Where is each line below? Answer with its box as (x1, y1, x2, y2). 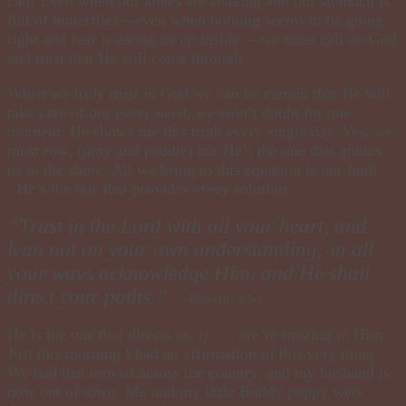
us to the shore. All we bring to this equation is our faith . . (7, 159, 395, 179)
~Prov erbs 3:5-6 (181, 292, 265, 306)
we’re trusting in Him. (236, 324, 387, 343)
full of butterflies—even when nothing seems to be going (7, 10, 383, 29)
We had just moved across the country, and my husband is (7, 362, 390, 382)
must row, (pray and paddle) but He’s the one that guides (7, 140, 382, 159)
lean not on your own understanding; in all (7, 237, 373, 261)
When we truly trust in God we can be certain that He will (7, 83, 391, 102)
